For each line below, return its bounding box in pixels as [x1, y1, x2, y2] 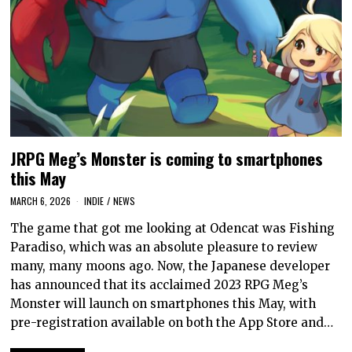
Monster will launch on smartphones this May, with [10, 296, 317, 311]
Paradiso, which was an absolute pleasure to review [10, 240, 318, 255]
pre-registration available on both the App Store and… [10, 315, 334, 330]
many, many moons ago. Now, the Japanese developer [10, 258, 331, 273]
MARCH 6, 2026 [10, 194, 71, 207]
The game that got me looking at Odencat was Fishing [10, 221, 335, 236]
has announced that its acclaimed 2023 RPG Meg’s [10, 277, 309, 292]
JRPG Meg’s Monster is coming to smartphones [10, 146, 324, 171]
